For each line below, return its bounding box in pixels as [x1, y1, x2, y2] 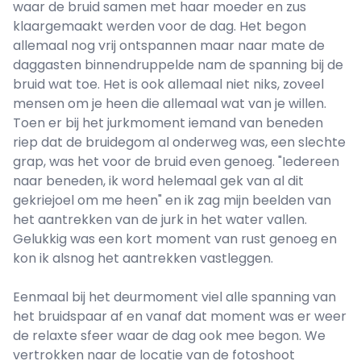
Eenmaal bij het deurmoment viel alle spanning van [13, 288, 336, 307]
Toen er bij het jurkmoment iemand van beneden [13, 114, 323, 133]
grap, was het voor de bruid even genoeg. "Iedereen [13, 152, 339, 172]
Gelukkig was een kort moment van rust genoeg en [13, 230, 337, 249]
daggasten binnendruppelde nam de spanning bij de [13, 56, 343, 75]
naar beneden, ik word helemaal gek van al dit [13, 172, 304, 191]
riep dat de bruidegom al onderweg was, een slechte [13, 133, 346, 152]
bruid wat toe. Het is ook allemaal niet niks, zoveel [13, 75, 324, 94]
